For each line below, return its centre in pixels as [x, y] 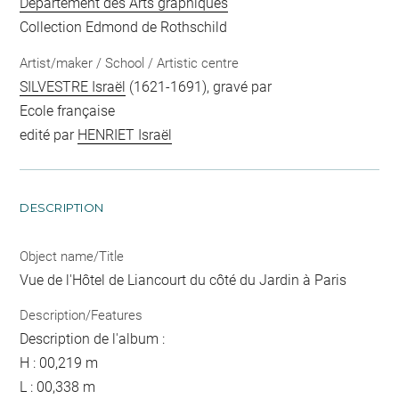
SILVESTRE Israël [73, 86]
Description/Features [81, 315]
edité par [49, 134]
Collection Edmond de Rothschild [124, 27]
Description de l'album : [93, 339]
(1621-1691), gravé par [199, 86]
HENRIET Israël [125, 134]
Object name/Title [72, 256]
